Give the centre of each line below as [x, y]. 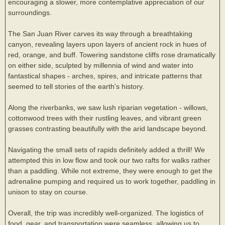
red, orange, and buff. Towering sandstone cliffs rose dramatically [112, 55]
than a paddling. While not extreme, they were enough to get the [110, 171]
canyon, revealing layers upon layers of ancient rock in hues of [107, 44]
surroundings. [30, 13]
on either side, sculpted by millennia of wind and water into [101, 65]
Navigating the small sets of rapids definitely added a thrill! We [106, 150]
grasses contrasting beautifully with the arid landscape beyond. [108, 129]
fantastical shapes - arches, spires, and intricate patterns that [105, 76]
